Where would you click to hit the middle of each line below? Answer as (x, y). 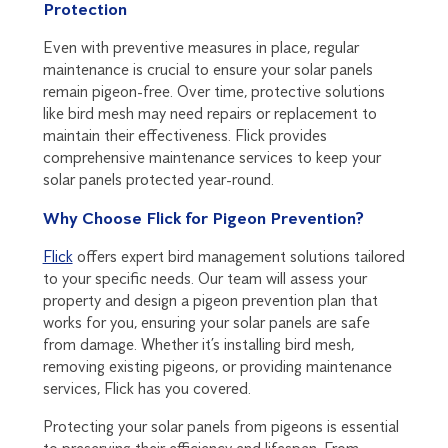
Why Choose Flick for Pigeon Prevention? (203, 218)
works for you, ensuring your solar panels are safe (206, 323)
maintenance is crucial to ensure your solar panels (207, 70)
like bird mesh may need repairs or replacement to (209, 114)
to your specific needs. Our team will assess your (204, 279)
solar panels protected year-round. (158, 180)
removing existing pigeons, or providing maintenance (217, 367)
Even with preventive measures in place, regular (200, 48)
